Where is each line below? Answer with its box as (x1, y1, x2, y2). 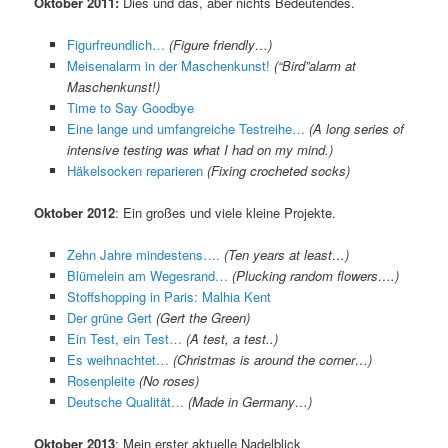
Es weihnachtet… (66, 350, 169, 370)
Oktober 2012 (34, 202, 116, 222)
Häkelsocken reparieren (66, 160, 203, 180)
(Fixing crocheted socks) (206, 160, 350, 180)
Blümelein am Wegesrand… (66, 266, 228, 286)
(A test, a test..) (185, 329, 278, 349)
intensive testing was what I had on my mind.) (66, 139, 333, 159)
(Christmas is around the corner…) (172, 350, 372, 370)
